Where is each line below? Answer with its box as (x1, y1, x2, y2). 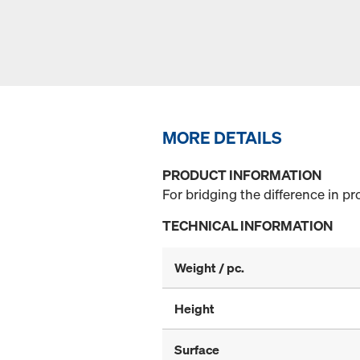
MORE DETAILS (162, 126, 282, 149)
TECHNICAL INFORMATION (162, 216, 333, 235)
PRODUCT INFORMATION (162, 166, 321, 185)
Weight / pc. (174, 259, 244, 277)
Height (174, 300, 215, 318)
